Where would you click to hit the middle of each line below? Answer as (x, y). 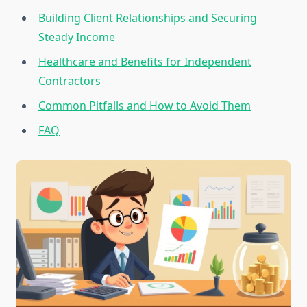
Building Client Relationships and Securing (148, 18)
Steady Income (77, 37)
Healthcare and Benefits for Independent (145, 62)
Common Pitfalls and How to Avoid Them (145, 106)
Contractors (70, 81)
